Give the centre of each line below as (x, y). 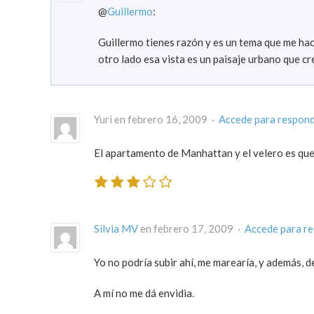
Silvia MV (116, 228)
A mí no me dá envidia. (144, 293)
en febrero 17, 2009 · (191, 228)
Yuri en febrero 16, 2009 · (156, 120)
